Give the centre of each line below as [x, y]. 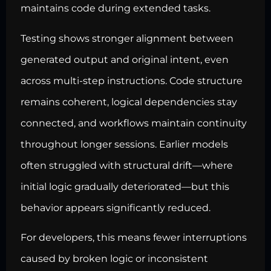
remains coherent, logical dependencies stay [129, 102]
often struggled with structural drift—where [127, 165]
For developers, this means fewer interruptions [134, 238]
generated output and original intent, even [125, 59]
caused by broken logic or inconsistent [114, 259]
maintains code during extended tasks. [116, 8]
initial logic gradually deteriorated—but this [125, 186]
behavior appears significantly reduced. [116, 207]
